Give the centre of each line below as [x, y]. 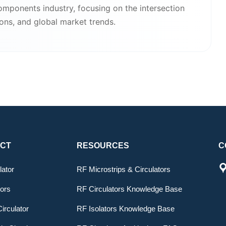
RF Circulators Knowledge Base [129, 189]
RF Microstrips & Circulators [124, 169]
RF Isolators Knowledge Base [126, 208]
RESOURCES [103, 145]
